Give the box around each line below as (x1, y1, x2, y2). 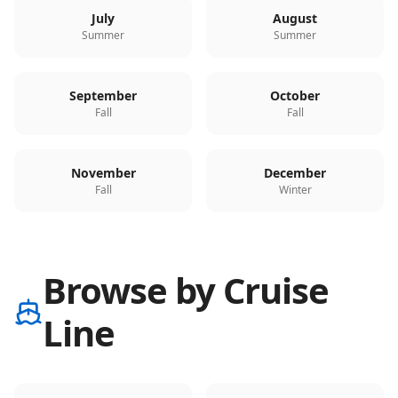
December (264, 164, 326, 181)
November (70, 164, 136, 181)
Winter (278, 182, 312, 197)
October (270, 87, 320, 104)
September (69, 87, 137, 104)
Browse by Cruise (43, 266, 329, 314)
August (273, 10, 317, 27)
